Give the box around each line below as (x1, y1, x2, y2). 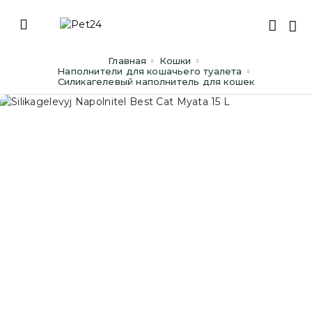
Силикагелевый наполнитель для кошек (63, 76, 255, 87)
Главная (112, 55, 147, 66)
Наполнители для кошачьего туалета (65, 65, 242, 77)
